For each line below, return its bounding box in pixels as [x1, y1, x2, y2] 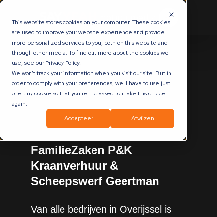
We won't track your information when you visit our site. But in [12, 69, 171, 77]
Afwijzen [131, 114, 154, 123]
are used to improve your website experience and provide [12, 29, 165, 36]
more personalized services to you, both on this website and [12, 39, 168, 46]
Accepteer [64, 114, 93, 123]
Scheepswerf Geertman [31, 174, 159, 187]
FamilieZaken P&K [31, 143, 132, 156]
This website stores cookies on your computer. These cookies [12, 18, 170, 26]
